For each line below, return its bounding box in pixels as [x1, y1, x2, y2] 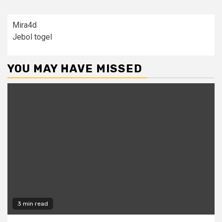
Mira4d [12, 20, 37, 30]
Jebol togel [12, 32, 52, 42]
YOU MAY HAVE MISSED [7, 62, 142, 75]
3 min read [17, 200, 48, 207]
